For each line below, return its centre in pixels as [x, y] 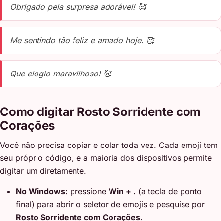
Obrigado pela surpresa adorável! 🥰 [78, 7]
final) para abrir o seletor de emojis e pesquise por [110, 204]
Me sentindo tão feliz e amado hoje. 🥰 [82, 40]
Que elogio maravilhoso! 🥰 [60, 74]
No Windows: [42, 192]
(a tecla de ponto [169, 192]
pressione [88, 192]
